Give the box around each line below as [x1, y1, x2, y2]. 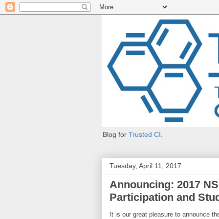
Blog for [103, 131, 129, 138]
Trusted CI [129, 131, 161, 138]
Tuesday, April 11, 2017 [109, 162, 181, 170]
